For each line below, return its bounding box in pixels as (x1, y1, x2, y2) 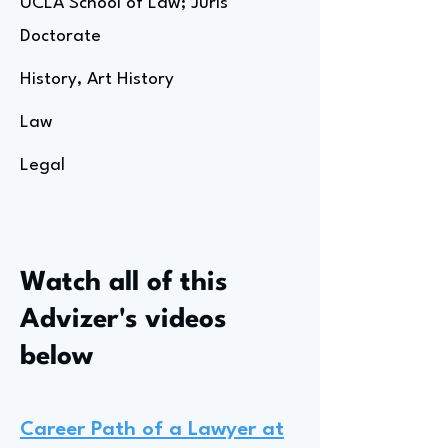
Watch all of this (20, 270, 227, 296)
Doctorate (20, 28, 101, 45)
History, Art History (20, 71, 174, 88)
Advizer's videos (20, 307, 226, 333)
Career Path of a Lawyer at (20, 420, 284, 440)
